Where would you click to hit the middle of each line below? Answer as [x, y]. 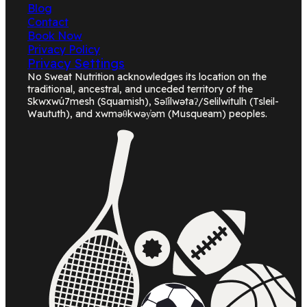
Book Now [55, 36]
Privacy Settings [76, 63]
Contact [48, 22]
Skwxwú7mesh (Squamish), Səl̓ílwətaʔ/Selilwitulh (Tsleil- [153, 101]
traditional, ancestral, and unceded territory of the [140, 89]
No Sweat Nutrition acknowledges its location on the [147, 77]
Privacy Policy [64, 49]
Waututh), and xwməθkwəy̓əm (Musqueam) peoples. [147, 114]
